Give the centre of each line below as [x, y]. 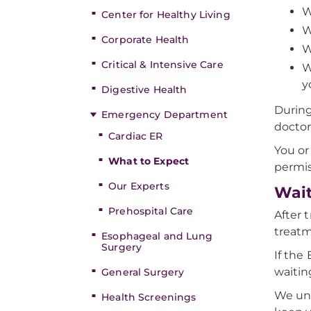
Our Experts [139, 186]
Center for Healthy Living [166, 15]
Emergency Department [165, 115]
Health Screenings [149, 297]
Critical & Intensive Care [162, 65]
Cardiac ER [136, 136]
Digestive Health [144, 90]
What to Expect [149, 161]
